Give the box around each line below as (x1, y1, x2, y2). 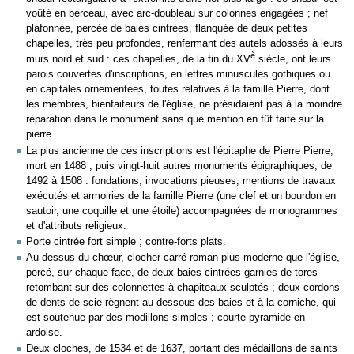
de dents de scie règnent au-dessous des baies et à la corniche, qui (26, 297, 336, 309)
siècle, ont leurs (255, 54, 331, 66)
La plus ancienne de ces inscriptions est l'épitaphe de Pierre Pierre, (26, 145, 333, 156)
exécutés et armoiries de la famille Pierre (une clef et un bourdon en (26, 190, 336, 201)
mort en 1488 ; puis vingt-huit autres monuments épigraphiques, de (26, 160, 332, 171)
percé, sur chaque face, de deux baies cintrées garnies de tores (26, 267, 318, 279)
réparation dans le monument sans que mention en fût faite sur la (26, 114, 324, 126)
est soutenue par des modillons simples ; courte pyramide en (26, 312, 305, 324)
